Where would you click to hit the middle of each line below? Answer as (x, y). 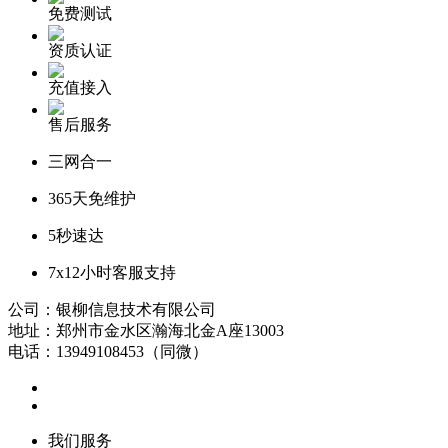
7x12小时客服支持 (112, 272)
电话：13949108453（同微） (108, 351)
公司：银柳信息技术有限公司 (112, 309)
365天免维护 (92, 198)
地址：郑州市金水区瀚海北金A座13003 (146, 330)
